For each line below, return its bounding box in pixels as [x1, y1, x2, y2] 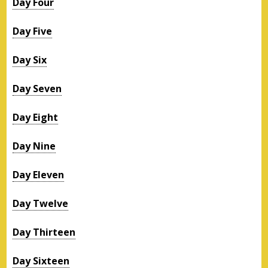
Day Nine [13, 139, 56, 153]
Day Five [13, 24, 53, 38]
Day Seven [13, 81, 62, 95]
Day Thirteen [13, 225, 76, 239]
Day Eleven [13, 167, 65, 181]
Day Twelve [13, 196, 69, 210]
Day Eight [13, 110, 59, 124]
